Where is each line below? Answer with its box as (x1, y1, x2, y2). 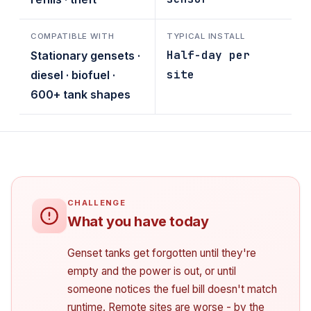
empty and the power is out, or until (67, 264, 236, 278)
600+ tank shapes (31, 87, 131, 101)
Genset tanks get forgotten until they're (67, 246, 256, 260)
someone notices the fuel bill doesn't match (67, 283, 277, 296)
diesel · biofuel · (31, 68, 115, 82)
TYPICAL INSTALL (167, 31, 245, 41)
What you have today (67, 213, 209, 230)
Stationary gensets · (31, 49, 140, 62)
